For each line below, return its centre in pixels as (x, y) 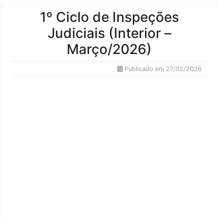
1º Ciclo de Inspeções (109, 17)
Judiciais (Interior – (109, 33)
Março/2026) (109, 49)
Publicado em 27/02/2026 (162, 69)
